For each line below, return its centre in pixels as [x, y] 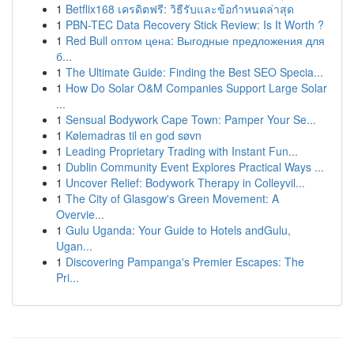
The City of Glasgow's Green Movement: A [172, 198]
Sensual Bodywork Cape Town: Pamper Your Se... [191, 119]
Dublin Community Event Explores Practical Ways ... [195, 167]
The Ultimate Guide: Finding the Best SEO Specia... [194, 72]
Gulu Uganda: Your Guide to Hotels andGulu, [178, 230]
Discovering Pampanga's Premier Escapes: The [185, 262]
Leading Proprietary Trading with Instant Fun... [182, 151]
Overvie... [80, 214]
